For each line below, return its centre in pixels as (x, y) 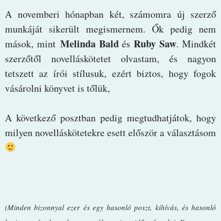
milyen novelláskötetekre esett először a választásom (110, 132)
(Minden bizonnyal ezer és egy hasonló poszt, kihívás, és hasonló (110, 207)
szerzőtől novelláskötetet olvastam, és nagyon (110, 58)
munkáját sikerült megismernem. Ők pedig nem (110, 29)
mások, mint (33, 43)
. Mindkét (196, 43)
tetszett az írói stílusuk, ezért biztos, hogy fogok (110, 73)
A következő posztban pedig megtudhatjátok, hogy (110, 117)
